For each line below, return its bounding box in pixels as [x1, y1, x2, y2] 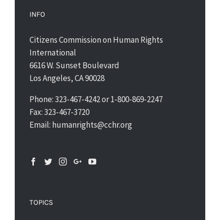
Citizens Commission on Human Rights [29, 34, 163, 45]
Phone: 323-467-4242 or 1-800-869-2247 [29, 94, 163, 105]
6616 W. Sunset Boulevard [29, 60, 119, 71]
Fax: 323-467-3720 [29, 107, 89, 117]
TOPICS [29, 198, 53, 207]
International [29, 47, 76, 58]
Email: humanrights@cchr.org [29, 119, 132, 130]
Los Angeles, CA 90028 [29, 73, 105, 83]
